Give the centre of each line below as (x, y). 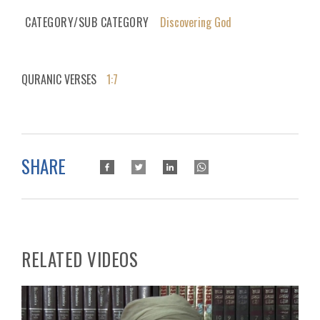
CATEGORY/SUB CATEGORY (87, 22)
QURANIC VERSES (59, 79)
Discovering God (195, 22)
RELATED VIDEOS (80, 259)
